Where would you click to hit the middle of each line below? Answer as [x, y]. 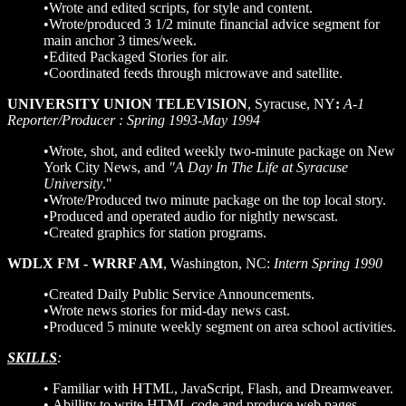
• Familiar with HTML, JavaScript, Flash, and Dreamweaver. [218, 388]
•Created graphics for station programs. [155, 232]
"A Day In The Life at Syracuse [256, 167]
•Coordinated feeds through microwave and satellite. [193, 73]
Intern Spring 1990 [328, 263]
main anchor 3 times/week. [120, 40]
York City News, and [104, 167]
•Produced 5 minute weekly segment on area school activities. [220, 327]
